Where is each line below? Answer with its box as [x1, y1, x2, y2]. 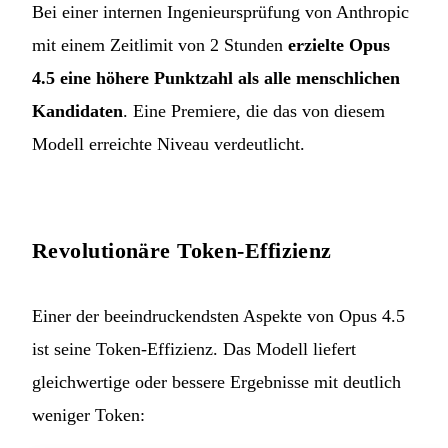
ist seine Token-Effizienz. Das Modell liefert [32, 338, 356, 359]
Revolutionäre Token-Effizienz [32, 237, 332, 263]
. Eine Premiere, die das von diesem [123, 100, 385, 121]
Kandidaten [32, 100, 123, 121]
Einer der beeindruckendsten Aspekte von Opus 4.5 [32, 305, 405, 326]
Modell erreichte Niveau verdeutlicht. [32, 133, 305, 154]
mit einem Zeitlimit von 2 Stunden [32, 34, 288, 55]
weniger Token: [32, 404, 145, 425]
